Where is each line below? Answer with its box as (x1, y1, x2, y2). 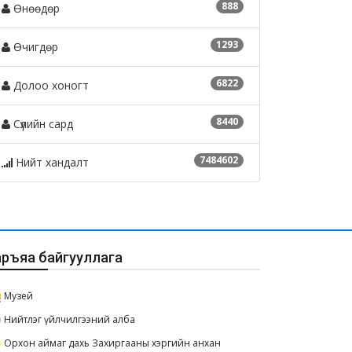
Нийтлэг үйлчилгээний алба (4, 313, 135, 327)
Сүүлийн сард (10, 116, 73, 132)
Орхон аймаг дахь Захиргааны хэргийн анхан (4, 336, 221, 350)
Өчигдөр (10, 39, 58, 55)
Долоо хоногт (10, 78, 89, 93)
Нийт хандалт (13, 155, 89, 170)
